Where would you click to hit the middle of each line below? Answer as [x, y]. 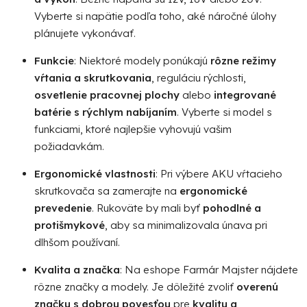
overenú [257, 286]
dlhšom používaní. [77, 242]
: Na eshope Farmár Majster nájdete [209, 269]
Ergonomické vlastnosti [95, 173]
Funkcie [54, 60]
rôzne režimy [243, 60]
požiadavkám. [69, 146]
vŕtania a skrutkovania [93, 77]
